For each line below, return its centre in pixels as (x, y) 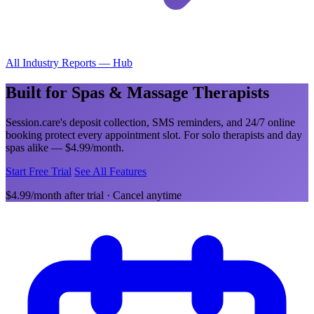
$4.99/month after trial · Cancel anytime (94, 195)
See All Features (110, 171)
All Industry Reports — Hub (69, 62)
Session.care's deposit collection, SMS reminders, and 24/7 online (150, 122)
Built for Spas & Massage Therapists (137, 92)
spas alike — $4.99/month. (65, 147)
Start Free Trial (39, 171)
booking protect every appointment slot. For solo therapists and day (154, 135)
